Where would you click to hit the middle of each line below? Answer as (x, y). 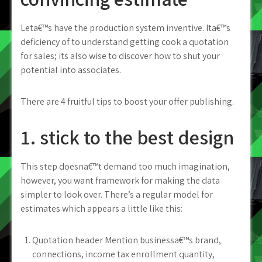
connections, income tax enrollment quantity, (123, 254)
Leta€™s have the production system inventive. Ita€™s (125, 28)
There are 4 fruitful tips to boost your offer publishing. (127, 101)
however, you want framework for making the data (120, 180)
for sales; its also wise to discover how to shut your (120, 56)
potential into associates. (71, 70)
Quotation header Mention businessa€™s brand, (127, 240)
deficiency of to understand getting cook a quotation (125, 42)
